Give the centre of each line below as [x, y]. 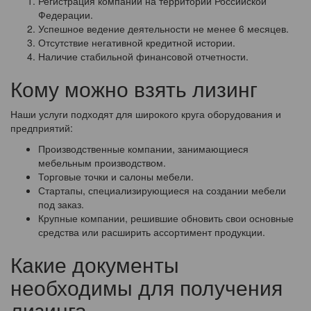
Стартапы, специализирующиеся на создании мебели [162, 191]
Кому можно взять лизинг [134, 89]
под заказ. [61, 204]
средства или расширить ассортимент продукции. [152, 232]
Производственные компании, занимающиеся [143, 149]
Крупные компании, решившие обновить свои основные [166, 218]
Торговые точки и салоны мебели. [116, 177]
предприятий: [42, 128]
